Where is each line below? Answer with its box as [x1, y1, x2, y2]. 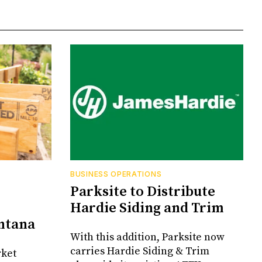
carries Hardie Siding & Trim [70, 244, 209, 258]
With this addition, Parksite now [70, 230, 225, 244]
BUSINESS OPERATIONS [70, 169, 162, 178]
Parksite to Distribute [70, 182, 215, 201]
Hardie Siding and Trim [70, 199, 223, 217]
